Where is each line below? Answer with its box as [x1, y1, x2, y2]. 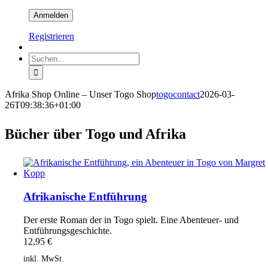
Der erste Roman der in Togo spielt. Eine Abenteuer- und [23, 214, 239, 225]
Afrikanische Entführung [23, 190, 148, 203]
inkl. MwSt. [23, 254, 65, 264]
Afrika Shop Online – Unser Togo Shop [5, 89, 156, 100]
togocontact [156, 89, 200, 100]
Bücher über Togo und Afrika [5, 126, 186, 142]
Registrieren [29, 31, 74, 42]
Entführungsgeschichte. [23, 225, 112, 236]
